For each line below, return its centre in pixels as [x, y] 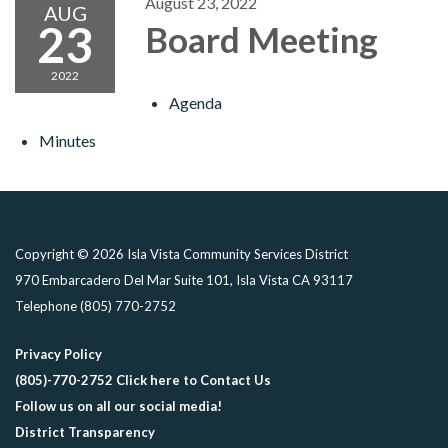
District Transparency [85, 432]
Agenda [195, 102]
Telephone [46, 306]
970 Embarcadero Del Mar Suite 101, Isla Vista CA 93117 [184, 280]
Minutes [67, 140]
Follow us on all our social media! [118, 406]
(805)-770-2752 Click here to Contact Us [143, 380]
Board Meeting [261, 39]
